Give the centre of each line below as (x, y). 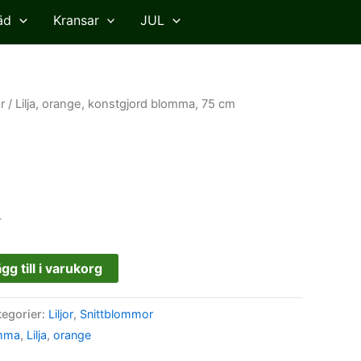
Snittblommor (116, 314)
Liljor (61, 314)
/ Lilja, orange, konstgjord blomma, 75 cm (120, 104)
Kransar (76, 20)
